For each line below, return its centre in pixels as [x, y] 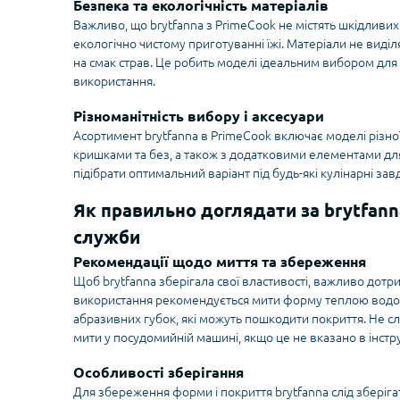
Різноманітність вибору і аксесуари [199, 117]
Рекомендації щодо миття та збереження [220, 262]
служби [107, 237]
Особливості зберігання [158, 373]
